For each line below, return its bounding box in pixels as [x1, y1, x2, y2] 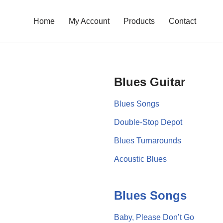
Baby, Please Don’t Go [113, 213, 194, 222]
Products [123, 17, 155, 26]
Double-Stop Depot [113, 117, 182, 126]
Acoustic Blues [113, 154, 167, 163]
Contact [169, 17, 196, 26]
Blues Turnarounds [113, 136, 181, 145]
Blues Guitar [113, 75, 185, 89]
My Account [69, 17, 110, 26]
